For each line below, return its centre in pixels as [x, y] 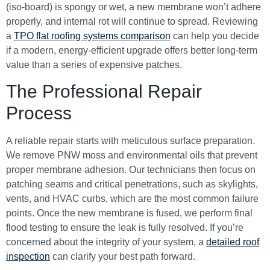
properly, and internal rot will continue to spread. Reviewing [132, 21]
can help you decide [215, 36]
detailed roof [233, 242]
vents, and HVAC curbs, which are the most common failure [132, 199]
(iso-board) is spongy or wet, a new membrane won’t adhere [133, 7]
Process [39, 113]
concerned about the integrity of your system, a [106, 242]
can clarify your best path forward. [123, 257]
